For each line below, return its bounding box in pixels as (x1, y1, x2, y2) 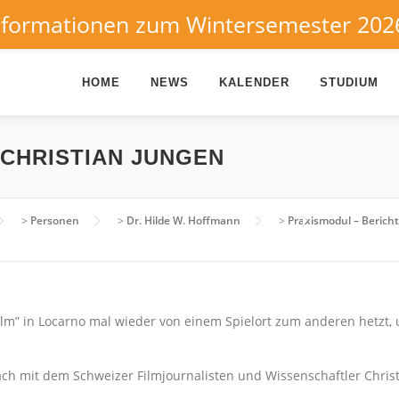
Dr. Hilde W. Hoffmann (126, 213, 240, 228)
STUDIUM (320, 76, 379, 89)
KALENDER (219, 76, 289, 89)
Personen (30, 213, 79, 228)
